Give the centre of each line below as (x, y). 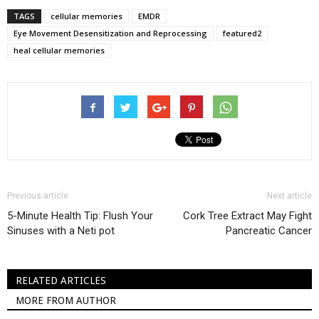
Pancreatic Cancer (269, 231)
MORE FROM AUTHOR (66, 300)
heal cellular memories (59, 50)
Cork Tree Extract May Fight (247, 216)
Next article (289, 196)
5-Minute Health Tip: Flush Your (80, 216)
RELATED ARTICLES (61, 281)
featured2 (242, 33)
